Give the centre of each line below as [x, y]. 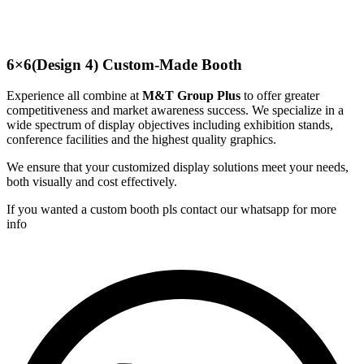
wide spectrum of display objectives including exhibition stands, [170, 125]
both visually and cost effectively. [92, 182]
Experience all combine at [74, 96]
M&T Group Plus [193, 96]
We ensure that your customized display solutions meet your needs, [178, 167]
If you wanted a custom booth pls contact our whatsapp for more [171, 210]
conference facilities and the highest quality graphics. [141, 140]
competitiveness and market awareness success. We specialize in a [175, 110]
